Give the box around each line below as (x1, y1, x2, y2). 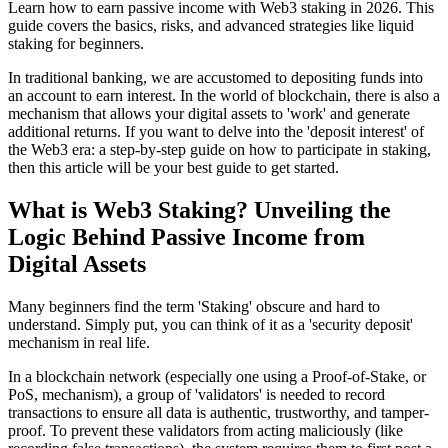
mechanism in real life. (8, 333, 150, 351)
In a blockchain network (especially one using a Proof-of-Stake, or (8, 367, 426, 385)
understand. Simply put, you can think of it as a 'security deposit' (8, 315, 413, 333)
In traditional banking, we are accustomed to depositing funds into (8, 68, 423, 86)
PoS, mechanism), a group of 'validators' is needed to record (8, 385, 385, 403)
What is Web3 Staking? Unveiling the (8, 196, 391, 223)
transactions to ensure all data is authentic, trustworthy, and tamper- (8, 403, 429, 421)
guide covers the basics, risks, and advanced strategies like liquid (8, 16, 414, 34)
